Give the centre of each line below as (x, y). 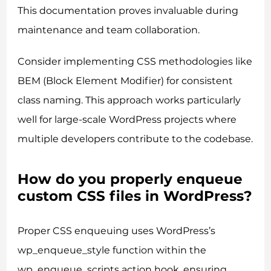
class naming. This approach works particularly (129, 100)
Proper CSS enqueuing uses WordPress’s (117, 230)
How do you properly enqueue (130, 179)
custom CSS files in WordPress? (135, 196)
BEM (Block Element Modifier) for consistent (126, 80)
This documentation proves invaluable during (128, 10)
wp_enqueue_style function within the (112, 250)
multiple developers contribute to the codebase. (135, 139)
